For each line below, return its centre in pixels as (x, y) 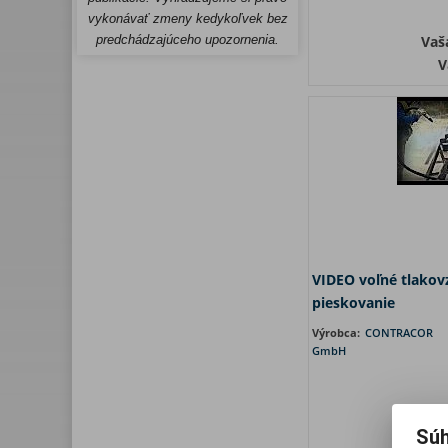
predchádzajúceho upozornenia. (187, 39)
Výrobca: (337, 332)
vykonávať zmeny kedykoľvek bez (187, 18)
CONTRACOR (399, 332)
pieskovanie (353, 302)
